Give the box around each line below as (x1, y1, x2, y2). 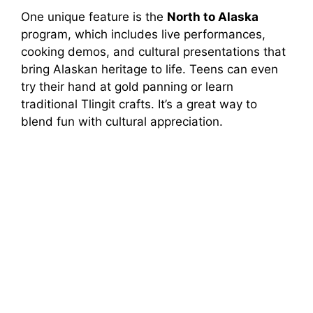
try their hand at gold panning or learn (21, 80, 233, 94)
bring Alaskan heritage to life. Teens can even (21, 62, 278, 77)
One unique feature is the (21, 10, 167, 24)
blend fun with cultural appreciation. (21, 115, 223, 129)
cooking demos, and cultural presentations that (21, 45, 286, 59)
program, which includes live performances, (21, 27, 265, 42)
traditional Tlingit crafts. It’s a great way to (21, 97, 257, 112)
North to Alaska (167, 10, 259, 24)
